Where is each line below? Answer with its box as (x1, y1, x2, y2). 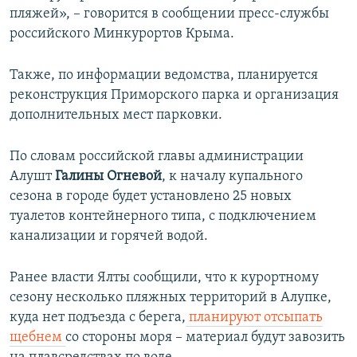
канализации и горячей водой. (10, 229, 208, 245)
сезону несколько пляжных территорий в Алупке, (10, 290, 331, 306)
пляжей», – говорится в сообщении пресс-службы (10, 6, 329, 22)
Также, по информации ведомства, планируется (10, 68, 318, 84)
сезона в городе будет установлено (10, 189, 229, 205)
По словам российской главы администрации (10, 149, 304, 165)
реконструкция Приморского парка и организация (10, 88, 339, 104)
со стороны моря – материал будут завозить (65, 330, 345, 346)
